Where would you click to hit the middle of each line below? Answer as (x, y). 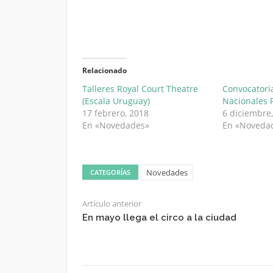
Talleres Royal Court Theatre (140, 88)
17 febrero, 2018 (115, 113)
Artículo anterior (112, 203)
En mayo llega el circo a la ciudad (159, 217)
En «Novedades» (115, 125)
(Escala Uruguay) (116, 101)
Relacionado (104, 70)
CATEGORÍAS (110, 172)
